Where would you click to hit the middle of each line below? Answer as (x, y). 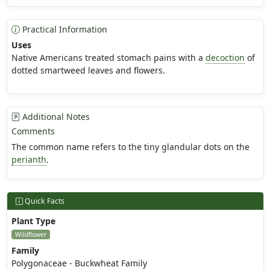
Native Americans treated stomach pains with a (108, 58)
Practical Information (63, 30)
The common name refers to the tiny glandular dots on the (130, 147)
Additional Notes (55, 117)
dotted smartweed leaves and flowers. (88, 71)
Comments (33, 131)
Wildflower (30, 235)
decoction (225, 58)
